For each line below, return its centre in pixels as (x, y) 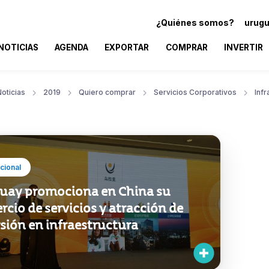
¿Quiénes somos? (195, 22)
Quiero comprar (107, 92)
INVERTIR (243, 47)
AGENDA (72, 47)
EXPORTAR (127, 47)
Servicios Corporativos (195, 92)
